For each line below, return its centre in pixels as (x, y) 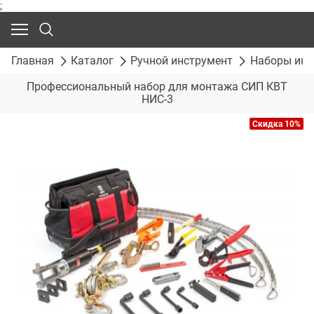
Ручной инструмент (182, 60)
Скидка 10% (277, 124)
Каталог (93, 60)
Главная (33, 60)
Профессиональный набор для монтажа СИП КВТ (157, 87)
